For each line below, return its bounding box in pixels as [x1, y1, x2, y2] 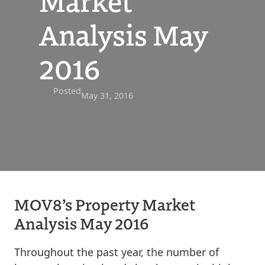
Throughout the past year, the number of [14, 244, 219, 259]
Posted [53, 85, 81, 96]
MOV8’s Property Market [14, 193, 195, 215]
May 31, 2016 [81, 89, 133, 101]
